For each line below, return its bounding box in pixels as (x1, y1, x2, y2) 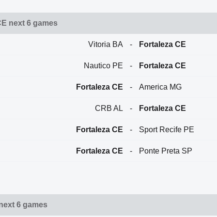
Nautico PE (83, 61, 123, 70)
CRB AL (94, 104, 123, 112)
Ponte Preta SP (139, 146, 193, 155)
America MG (139, 82, 182, 91)
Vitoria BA (88, 40, 123, 48)
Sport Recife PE (139, 125, 195, 134)
